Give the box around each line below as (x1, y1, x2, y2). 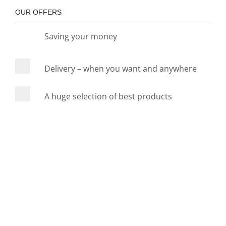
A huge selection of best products (44, 90, 173, 102)
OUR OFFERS (15, 8, 62, 17)
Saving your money (44, 30, 120, 42)
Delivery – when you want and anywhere (44, 63, 197, 74)
